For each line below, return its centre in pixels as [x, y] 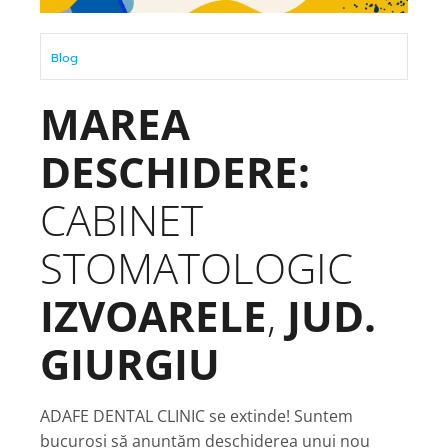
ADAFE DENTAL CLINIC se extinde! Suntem [196, 416]
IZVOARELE [153, 315]
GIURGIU [130, 363]
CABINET [121, 219]
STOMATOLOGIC [196, 267]
